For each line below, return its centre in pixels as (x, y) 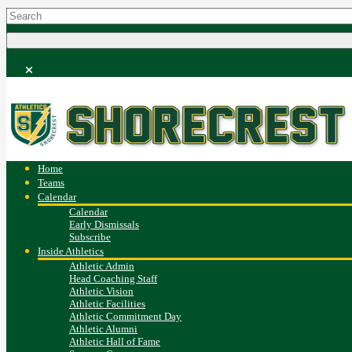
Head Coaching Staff (113, 279)
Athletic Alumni (103, 329)
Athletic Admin (102, 266)
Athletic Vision (101, 291)
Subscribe (90, 237)
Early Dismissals (104, 225)
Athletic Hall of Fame (115, 342)
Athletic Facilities (107, 304)
